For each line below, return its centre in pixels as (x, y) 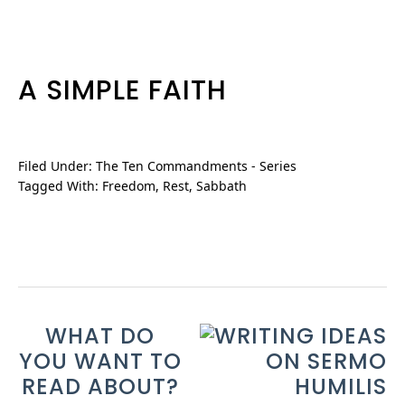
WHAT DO (100, 336)
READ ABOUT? (100, 387)
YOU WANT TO (100, 362)
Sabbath (221, 186)
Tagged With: (60, 186)
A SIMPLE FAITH (122, 91)
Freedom (129, 186)
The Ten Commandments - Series (196, 166)
